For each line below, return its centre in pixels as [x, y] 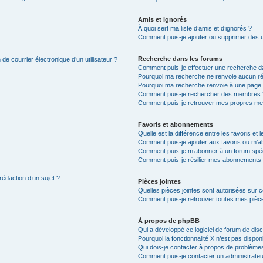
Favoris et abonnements [176, 124]
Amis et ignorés [163, 19]
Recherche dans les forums [181, 58]
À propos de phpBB [169, 220]
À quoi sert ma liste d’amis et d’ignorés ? [195, 28]
